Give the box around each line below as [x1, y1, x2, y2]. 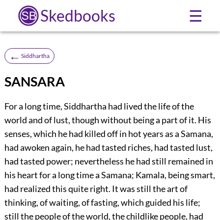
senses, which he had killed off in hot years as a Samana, [4, 128, 213, 139]
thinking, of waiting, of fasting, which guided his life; [4, 197, 200, 208]
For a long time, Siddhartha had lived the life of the [4, 101, 194, 112]
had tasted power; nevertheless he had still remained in [4, 156, 213, 167]
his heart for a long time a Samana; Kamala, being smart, [4, 169, 215, 181]
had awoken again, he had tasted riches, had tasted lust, [4, 142, 213, 153]
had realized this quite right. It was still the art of [4, 183, 188, 194]
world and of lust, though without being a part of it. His [4, 114, 211, 126]
